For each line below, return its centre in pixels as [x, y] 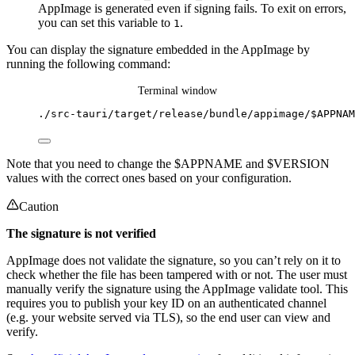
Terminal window [177, 91]
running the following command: [88, 64]
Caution [39, 207]
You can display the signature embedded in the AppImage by [158, 50]
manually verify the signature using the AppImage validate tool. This [177, 289]
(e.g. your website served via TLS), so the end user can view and [168, 318]
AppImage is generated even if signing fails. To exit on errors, [192, 9]
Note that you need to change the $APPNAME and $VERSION [168, 164]
